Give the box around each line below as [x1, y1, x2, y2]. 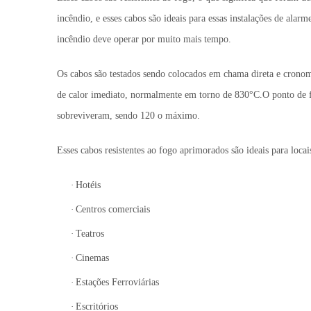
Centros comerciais [76, 204, 150, 215]
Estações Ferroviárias [76, 277, 159, 287]
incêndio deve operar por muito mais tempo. [57, 34, 231, 44]
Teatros [76, 228, 104, 239]
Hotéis [76, 180, 101, 190]
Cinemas [76, 253, 109, 263]
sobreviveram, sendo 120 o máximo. [57, 110, 200, 121]
